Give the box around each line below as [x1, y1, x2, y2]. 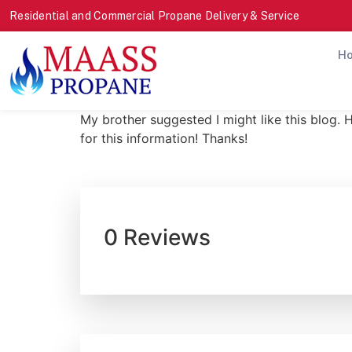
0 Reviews [104, 224, 211, 251]
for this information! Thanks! [80, 130, 247, 146]
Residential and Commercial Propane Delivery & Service [9, 9, 300, 22]
